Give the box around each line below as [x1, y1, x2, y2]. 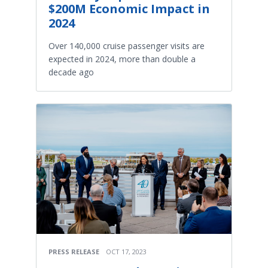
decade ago [48, 66, 94, 78]
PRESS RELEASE [48, 247, 99, 257]
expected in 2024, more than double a [48, 53, 196, 65]
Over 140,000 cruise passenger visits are [48, 40, 205, 52]
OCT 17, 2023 [106, 247, 147, 257]
